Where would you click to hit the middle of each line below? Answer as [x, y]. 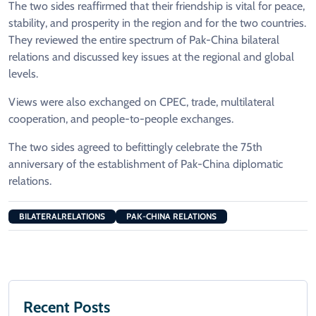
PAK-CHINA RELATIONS [171, 217]
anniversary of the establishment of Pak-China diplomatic [146, 164]
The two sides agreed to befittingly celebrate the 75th [135, 147]
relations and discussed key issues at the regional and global [151, 57]
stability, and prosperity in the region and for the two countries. [157, 23]
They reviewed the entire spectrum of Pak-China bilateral [144, 40]
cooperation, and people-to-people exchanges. [135, 119]
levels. [30, 74]
